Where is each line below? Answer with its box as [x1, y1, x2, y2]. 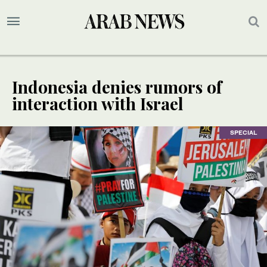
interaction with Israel [12, 92, 184, 115]
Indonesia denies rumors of [12, 76, 222, 98]
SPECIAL [229, 129, 257, 136]
